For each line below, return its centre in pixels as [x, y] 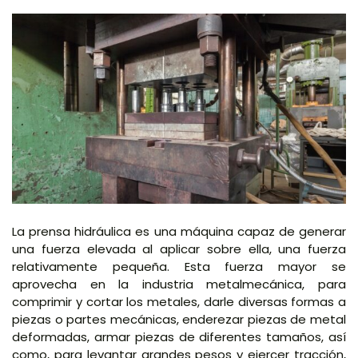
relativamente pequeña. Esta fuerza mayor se [179, 266]
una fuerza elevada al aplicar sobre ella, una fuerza [179, 249]
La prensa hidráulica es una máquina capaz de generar [179, 231]
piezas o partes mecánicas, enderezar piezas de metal [179, 319]
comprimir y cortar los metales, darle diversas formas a [179, 301]
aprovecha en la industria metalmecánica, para [179, 284]
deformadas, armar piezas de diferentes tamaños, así [179, 336]
